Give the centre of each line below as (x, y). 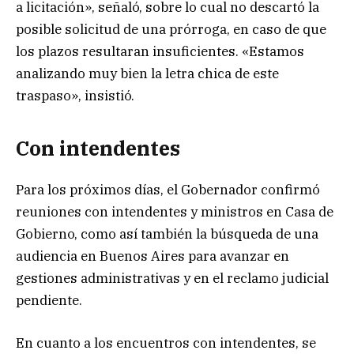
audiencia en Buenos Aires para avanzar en (153, 256)
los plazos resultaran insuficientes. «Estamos (160, 51)
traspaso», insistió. (75, 95)
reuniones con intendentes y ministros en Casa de (175, 212)
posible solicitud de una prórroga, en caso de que (171, 29)
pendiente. (49, 301)
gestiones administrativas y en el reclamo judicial (172, 279)
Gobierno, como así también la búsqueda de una (167, 234)
